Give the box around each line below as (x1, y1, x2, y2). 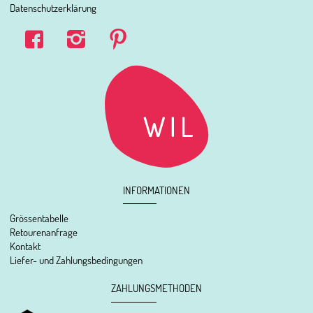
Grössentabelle (10, 211, 69, 226)
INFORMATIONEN (123, 182, 190, 197)
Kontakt (10, 239, 41, 254)
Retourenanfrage (10, 225, 78, 240)
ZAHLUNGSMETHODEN (111, 281, 202, 296)
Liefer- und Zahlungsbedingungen (10, 253, 143, 268)
